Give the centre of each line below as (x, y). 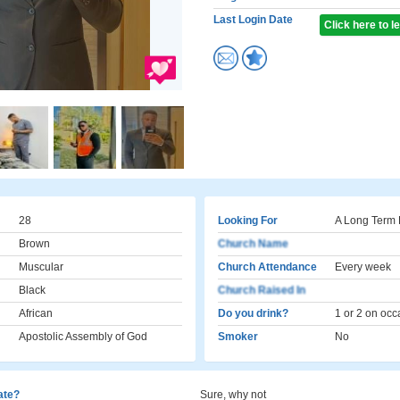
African (36, 313)
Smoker (238, 337)
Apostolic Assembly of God (83, 337)
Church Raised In (262, 290)
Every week (363, 267)
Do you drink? (253, 313)
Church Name (253, 244)
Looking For (248, 221)
